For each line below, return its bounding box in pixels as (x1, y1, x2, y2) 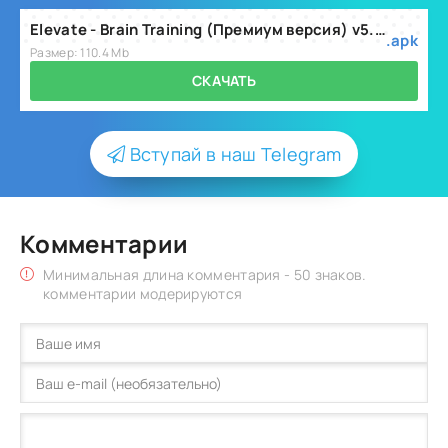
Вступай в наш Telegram (125, 142, 342, 166)
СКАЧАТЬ (191, 71, 257, 90)
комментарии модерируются (43, 284, 243, 303)
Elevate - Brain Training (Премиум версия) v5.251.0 (374, 19, 386, 40)
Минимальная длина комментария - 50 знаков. (43, 265, 367, 284)
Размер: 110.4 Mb (30, 44, 129, 61)
